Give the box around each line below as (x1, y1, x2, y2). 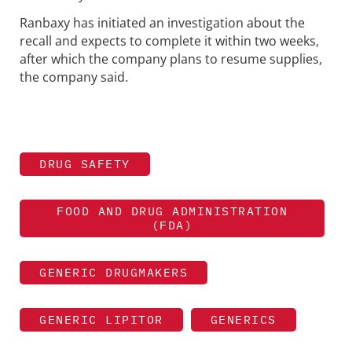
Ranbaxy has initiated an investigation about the (20, 14, 305, 32)
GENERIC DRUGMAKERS (39, 264, 188, 280)
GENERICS (210, 311, 277, 327)
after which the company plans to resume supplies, (20, 50, 322, 68)
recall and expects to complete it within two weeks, (20, 32, 319, 50)
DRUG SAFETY (39, 156, 130, 171)
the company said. (20, 68, 128, 86)
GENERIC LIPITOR (39, 311, 163, 327)
